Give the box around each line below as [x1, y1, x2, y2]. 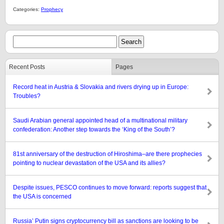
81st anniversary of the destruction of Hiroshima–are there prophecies [13, 150, 202, 157]
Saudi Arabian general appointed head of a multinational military [13, 117, 187, 124]
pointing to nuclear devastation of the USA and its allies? [13, 159, 165, 166]
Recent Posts [9, 63, 45, 70]
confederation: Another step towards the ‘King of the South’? [13, 126, 175, 133]
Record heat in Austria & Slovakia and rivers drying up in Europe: [13, 83, 188, 90]
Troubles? [13, 92, 40, 99]
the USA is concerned [13, 193, 71, 200]
